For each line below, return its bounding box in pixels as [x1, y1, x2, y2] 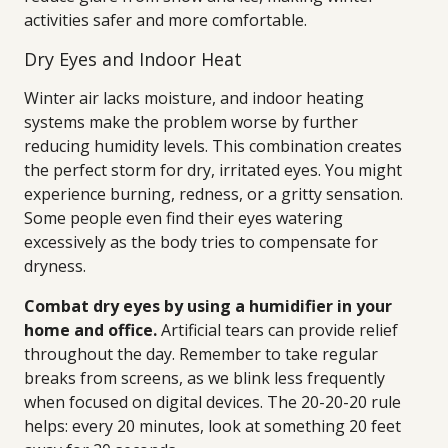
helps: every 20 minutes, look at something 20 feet [24, 415, 401, 437]
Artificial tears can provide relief [157, 319, 398, 341]
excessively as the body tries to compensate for [24, 231, 378, 253]
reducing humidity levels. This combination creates [24, 135, 402, 157]
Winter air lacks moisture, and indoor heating [24, 87, 364, 109]
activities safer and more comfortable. [24, 9, 307, 31]
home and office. [24, 319, 157, 341]
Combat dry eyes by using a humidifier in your [24, 295, 392, 317]
